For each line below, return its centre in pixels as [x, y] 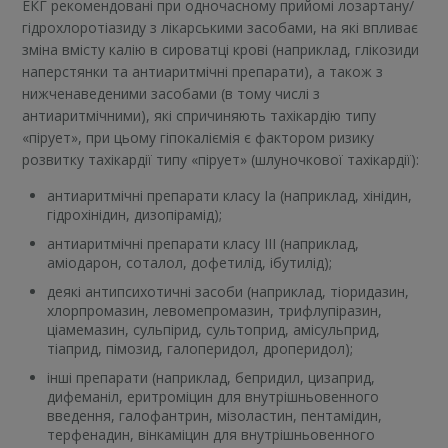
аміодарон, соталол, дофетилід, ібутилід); [190, 263]
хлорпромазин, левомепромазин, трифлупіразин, [215, 311]
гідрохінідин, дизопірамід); [135, 215]
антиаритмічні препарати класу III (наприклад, [203, 244]
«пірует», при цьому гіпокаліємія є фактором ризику [198, 138]
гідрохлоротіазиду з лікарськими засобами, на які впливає [220, 28]
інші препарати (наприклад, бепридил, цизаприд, [211, 378]
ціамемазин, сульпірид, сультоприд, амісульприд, [214, 330]
